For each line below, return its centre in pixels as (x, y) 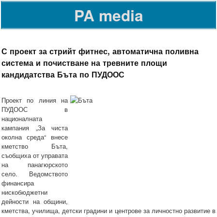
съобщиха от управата (35, 155)
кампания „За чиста (35, 128)
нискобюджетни (24, 192)
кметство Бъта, (35, 146)
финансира (18, 183)
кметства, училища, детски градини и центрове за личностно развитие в (108, 211)
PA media (108, 15)
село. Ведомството (35, 174)
